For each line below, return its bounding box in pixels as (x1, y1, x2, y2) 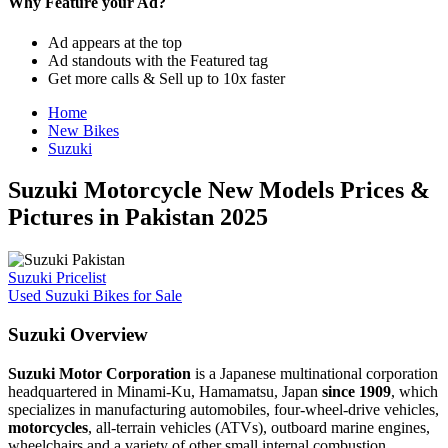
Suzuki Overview (8, 324, 148, 346)
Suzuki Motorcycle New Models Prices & (8, 177, 430, 204)
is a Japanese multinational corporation (191, 364, 438, 382)
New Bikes (48, 121, 119, 139)
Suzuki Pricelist (8, 269, 106, 287)
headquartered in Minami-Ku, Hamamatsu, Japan (8, 382, 322, 400)
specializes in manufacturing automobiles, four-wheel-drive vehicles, (8, 400, 439, 418)
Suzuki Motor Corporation (8, 364, 191, 382)
